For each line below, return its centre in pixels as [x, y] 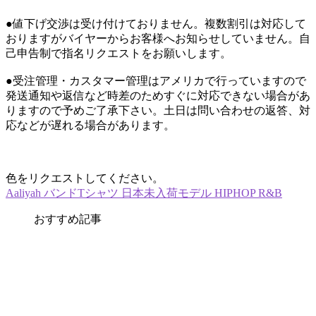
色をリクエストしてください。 [85, 178]
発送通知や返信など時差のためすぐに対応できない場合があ [158, 96]
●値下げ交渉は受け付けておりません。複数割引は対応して [156, 24]
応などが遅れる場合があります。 [90, 125]
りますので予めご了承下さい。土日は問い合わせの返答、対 [158, 110]
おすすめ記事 [68, 219]
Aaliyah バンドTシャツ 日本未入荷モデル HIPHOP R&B [144, 193]
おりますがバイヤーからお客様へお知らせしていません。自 [158, 38]
